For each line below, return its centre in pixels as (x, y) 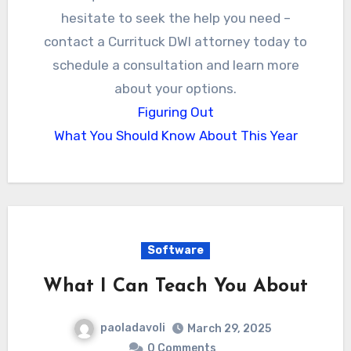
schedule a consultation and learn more (175, 65)
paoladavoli (133, 328)
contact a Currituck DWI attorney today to (175, 42)
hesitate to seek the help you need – (175, 18)
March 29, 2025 (229, 328)
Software (175, 251)
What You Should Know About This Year (175, 136)
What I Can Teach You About (175, 287)
